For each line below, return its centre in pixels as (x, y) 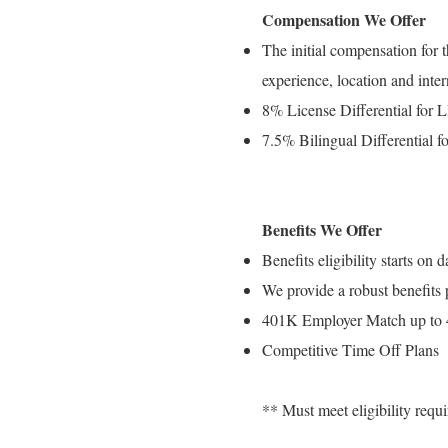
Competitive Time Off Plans (350, 349)
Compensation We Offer (349, 19)
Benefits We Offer (322, 229)
